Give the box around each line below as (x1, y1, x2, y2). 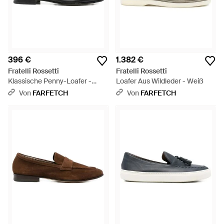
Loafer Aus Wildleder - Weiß (116, 76, 203, 85)
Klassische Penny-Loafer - (8, 76, 91, 85)
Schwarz (8, 86, 35, 95)
